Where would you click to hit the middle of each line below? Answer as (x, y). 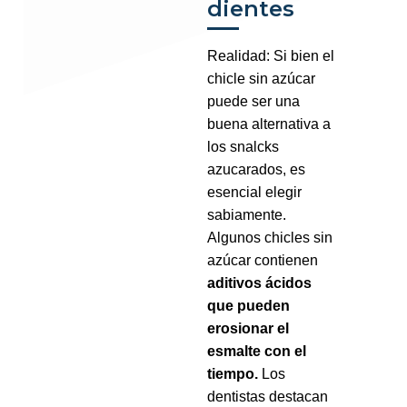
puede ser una (254, 102)
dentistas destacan (268, 397)
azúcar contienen (263, 261)
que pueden (249, 306)
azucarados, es (257, 170)
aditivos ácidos (260, 283)
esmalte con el (257, 352)
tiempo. (233, 374)
